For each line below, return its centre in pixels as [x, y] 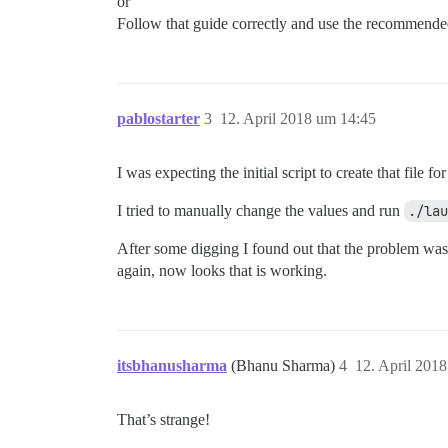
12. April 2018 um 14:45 [298, 118]
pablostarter [158, 118]
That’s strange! [163, 419]
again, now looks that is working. [222, 270]
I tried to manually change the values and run [260, 210]
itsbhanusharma [172, 365]
